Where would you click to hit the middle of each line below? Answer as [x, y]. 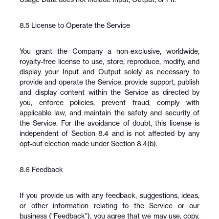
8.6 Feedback [41, 169]
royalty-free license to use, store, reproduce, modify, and [109, 61]
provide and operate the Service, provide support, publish [109, 82]
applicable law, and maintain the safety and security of [109, 113]
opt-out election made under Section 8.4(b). [88, 143]
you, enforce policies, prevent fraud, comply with [109, 102]
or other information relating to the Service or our [109, 206]
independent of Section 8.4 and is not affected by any [109, 133]
